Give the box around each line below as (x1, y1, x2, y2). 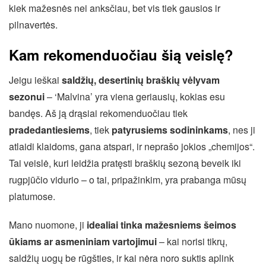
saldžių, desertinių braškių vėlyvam (62, 73, 220, 87)
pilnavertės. (9, 18, 58, 32)
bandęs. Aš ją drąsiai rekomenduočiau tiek (9, 106, 188, 121)
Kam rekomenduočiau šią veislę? (9, 45, 233, 65)
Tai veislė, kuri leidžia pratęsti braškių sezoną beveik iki (9, 156, 241, 170)
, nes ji (228, 123, 255, 137)
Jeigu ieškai (9, 73, 62, 87)
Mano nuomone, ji (9, 218, 87, 232)
